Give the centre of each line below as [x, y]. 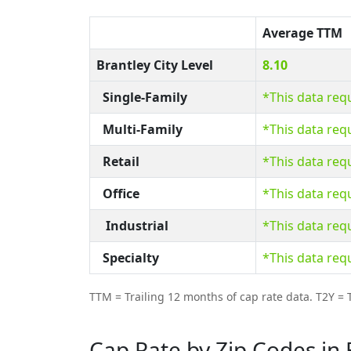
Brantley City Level [155, 65]
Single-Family [142, 97]
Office [118, 193]
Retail [118, 161]
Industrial [132, 225]
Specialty [128, 257]
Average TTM [302, 33]
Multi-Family [139, 129]
